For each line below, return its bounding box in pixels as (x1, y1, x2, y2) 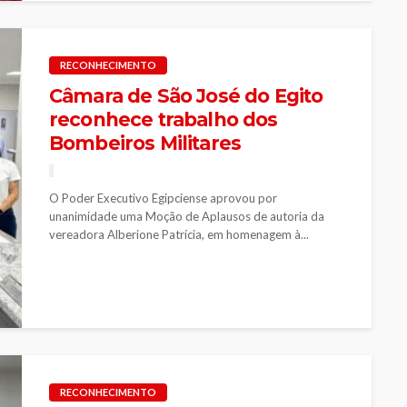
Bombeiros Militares (49, 131, 242, 154)
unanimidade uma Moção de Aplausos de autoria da (49, 208, 324, 223)
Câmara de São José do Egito (49, 84, 323, 107)
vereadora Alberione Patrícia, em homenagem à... (49, 226, 309, 242)
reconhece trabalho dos (49, 107, 278, 131)
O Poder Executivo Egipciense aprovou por (49, 190, 277, 205)
